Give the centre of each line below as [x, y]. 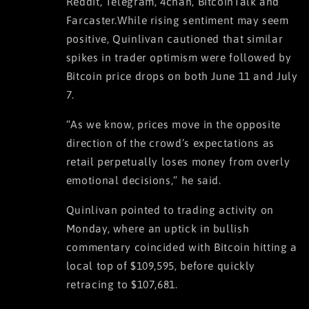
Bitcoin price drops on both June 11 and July [182, 76]
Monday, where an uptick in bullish [158, 228]
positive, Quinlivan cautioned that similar [175, 39]
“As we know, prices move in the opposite [173, 124]
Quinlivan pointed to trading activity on [170, 209]
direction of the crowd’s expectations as [170, 142]
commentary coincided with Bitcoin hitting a [181, 247]
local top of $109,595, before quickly [161, 265]
